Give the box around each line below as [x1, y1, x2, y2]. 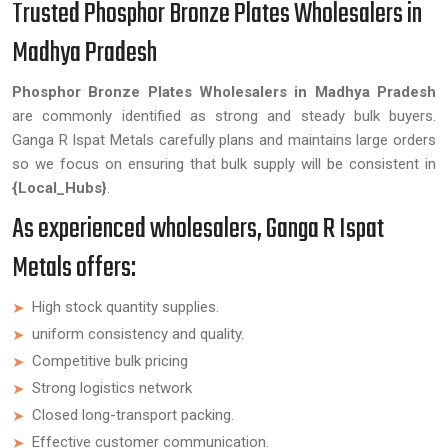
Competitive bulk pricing [32, 352, 188, 370]
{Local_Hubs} [12, 179, 107, 197]
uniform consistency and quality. [32, 325, 244, 343]
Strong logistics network [32, 379, 192, 397]
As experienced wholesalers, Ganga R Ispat [12, 208, 384, 251]
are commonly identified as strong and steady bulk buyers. [12, 107, 436, 125]
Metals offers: [12, 247, 136, 290]
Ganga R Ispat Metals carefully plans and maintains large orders [12, 131, 436, 149]
